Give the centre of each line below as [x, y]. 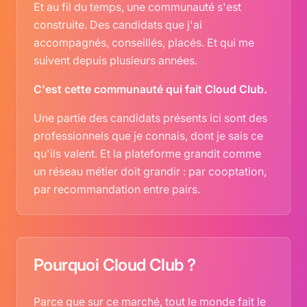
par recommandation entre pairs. [117, 189]
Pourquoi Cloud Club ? [115, 265]
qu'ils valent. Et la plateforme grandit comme [147, 153]
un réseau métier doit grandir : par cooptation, [150, 171]
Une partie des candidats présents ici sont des [150, 118]
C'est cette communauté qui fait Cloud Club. [150, 89]
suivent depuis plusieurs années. [115, 60]
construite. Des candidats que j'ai [118, 25]
